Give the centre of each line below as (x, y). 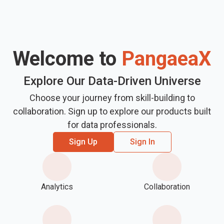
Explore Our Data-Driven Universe (112, 81)
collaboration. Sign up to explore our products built (112, 111)
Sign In (142, 141)
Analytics (57, 187)
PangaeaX (166, 58)
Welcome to (67, 58)
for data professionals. (112, 124)
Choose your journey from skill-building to (112, 97)
